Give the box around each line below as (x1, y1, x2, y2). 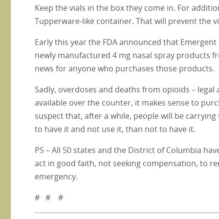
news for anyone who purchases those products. (35, 63, 215, 74)
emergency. (35, 171, 78, 182)
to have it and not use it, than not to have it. (35, 123, 196, 134)
